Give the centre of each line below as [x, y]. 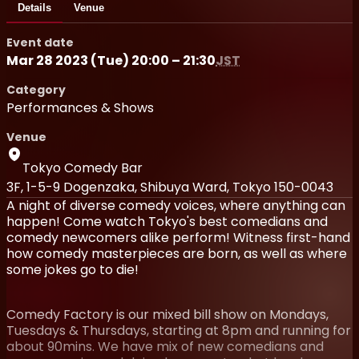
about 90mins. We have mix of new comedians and [165, 346]
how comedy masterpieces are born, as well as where [177, 253]
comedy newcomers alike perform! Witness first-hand [178, 237]
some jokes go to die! [73, 269]
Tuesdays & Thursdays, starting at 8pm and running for [179, 330]
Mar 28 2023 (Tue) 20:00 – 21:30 [111, 60]
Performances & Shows [80, 107]
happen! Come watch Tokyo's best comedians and [167, 221]
